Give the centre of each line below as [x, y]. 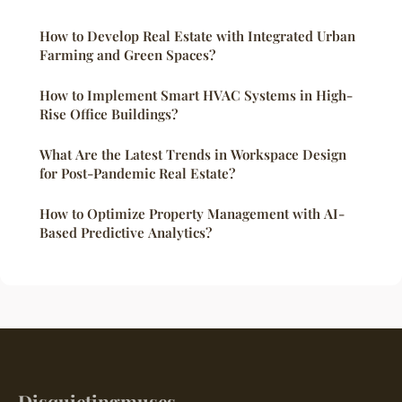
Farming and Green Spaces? [127, 54]
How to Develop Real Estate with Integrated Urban [197, 35]
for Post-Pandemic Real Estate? [137, 173]
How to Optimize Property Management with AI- [192, 213]
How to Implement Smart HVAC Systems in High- [196, 95]
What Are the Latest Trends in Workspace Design [193, 154]
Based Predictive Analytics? [126, 232]
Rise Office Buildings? [109, 114]
